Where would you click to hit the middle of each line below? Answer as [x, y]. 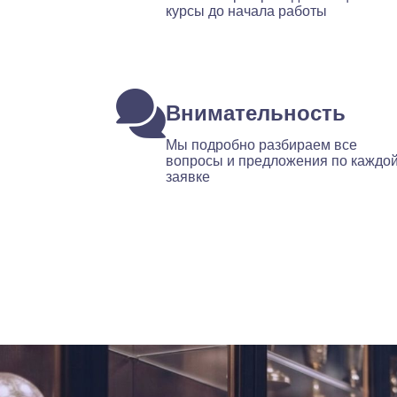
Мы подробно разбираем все [262, 145]
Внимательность [256, 113]
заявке [188, 177]
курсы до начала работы [247, 11]
